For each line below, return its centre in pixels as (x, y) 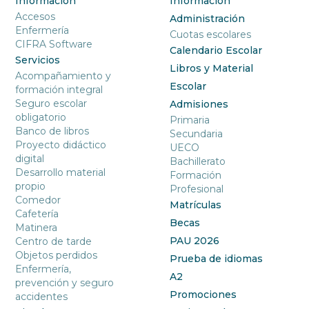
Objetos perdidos (57, 256)
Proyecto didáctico (61, 145)
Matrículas (196, 205)
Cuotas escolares (211, 35)
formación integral (59, 90)
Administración (208, 19)
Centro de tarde (54, 242)
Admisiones (199, 104)
